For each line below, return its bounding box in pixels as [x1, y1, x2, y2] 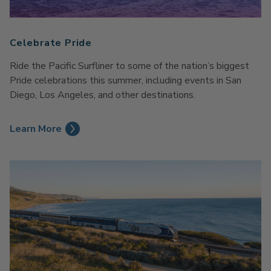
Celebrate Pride [10, 36, 92, 50]
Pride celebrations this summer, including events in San [10, 73, 241, 87]
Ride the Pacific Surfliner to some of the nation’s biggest [10, 59, 249, 73]
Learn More [10, 122, 62, 135]
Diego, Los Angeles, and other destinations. [10, 88, 195, 102]
